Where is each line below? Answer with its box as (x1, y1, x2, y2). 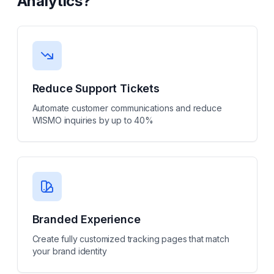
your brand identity (32, 246, 107, 256)
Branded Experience (32, 213, 141, 226)
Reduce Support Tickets (32, 82, 160, 95)
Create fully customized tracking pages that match (32, 234, 229, 244)
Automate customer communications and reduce (32, 103, 222, 113)
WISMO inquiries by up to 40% (32, 115, 154, 125)
